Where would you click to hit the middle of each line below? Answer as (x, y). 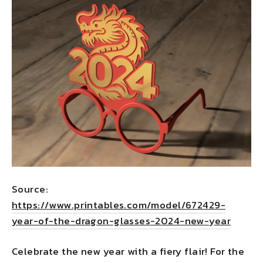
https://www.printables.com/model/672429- (119, 205)
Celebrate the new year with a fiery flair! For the (128, 251)
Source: (30, 189)
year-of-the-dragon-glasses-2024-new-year (121, 220)
